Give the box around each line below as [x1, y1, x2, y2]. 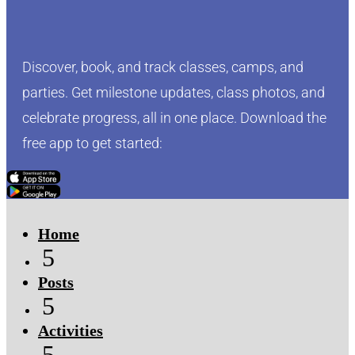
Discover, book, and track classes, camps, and [22, 59, 303, 76]
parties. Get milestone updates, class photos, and [22, 84, 325, 101]
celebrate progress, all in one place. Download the [22, 109, 326, 127]
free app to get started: [22, 135, 162, 152]
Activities [38, 322, 103, 340]
